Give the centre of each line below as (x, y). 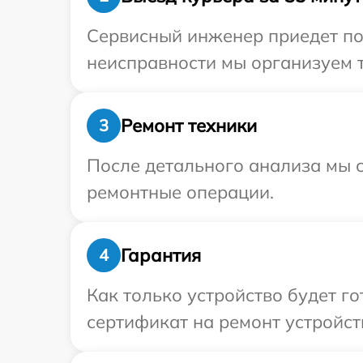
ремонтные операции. (180, 192)
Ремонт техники (189, 125)
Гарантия (161, 255)
